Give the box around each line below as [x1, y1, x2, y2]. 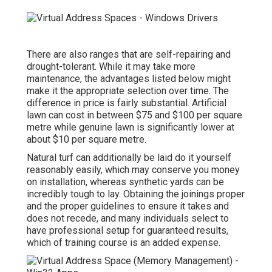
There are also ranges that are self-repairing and [27, 48, 231, 60]
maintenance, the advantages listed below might [27, 72, 231, 84]
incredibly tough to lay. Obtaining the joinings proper [27, 188, 245, 200]
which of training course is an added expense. [27, 236, 220, 248]
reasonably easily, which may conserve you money [27, 163, 240, 175]
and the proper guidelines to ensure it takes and [27, 200, 229, 212]
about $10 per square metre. [27, 133, 146, 145]
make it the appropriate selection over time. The [27, 84, 229, 97]
